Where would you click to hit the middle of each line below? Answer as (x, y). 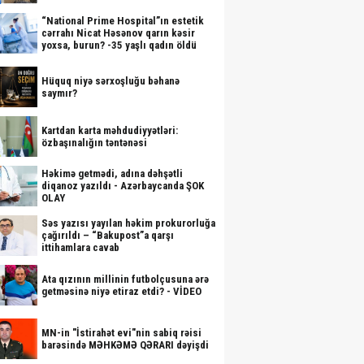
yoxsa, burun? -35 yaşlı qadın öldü (119, 45)
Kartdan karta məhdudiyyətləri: (110, 130)
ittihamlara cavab (80, 247)
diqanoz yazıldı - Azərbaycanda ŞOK (123, 186)
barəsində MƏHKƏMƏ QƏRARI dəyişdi (125, 345)
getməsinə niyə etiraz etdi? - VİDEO (121, 291)
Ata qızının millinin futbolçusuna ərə (125, 279)
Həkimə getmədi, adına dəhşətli (112, 173)
